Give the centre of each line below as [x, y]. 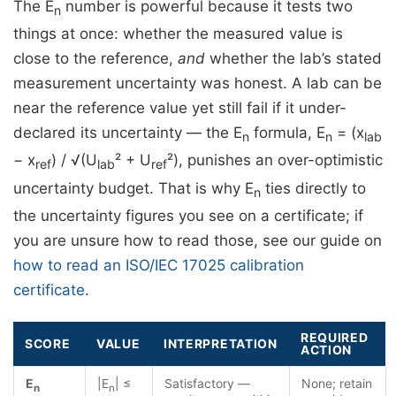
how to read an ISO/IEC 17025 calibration [159, 266]
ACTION [327, 350]
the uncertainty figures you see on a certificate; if [188, 216]
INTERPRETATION [221, 344]
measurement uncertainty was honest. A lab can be [198, 84]
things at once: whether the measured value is [178, 34]
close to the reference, [95, 59]
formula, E [287, 133]
